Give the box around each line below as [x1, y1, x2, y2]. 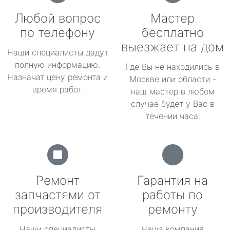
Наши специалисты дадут [7, 47, 108, 57]
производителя [13, 202, 102, 217]
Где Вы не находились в [125, 62, 220, 72]
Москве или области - [129, 74, 216, 84]
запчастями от [14, 187, 101, 202]
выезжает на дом [121, 40, 224, 54]
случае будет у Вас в [130, 99, 215, 109]
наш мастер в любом [130, 86, 215, 97]
